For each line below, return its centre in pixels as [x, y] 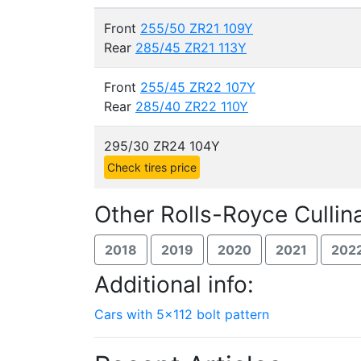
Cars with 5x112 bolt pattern [182, 314]
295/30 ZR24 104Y [162, 146]
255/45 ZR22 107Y [198, 87]
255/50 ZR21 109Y [197, 28]
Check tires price [152, 167]
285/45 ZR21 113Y [191, 48]
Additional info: [174, 284]
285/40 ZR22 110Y [192, 106]
